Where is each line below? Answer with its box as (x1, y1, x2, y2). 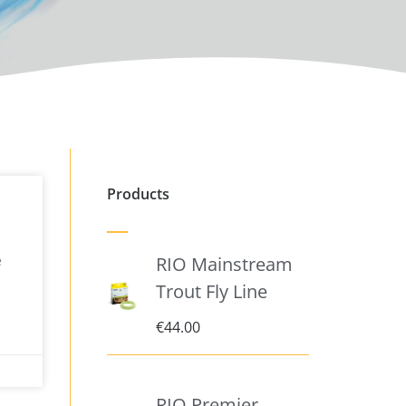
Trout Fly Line (155, 279, 267, 304)
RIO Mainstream (155, 252, 293, 277)
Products (107, 184, 170, 205)
